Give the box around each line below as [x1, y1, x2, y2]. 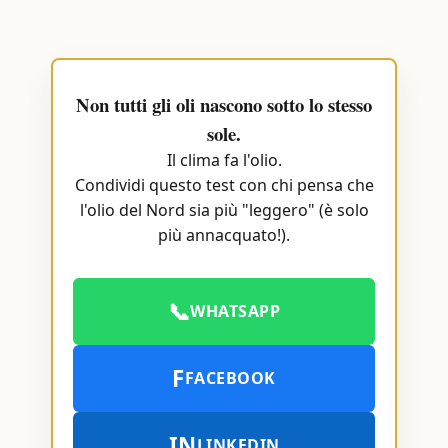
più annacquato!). [158, 224, 290, 246]
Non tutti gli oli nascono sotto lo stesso [76, 91, 372, 118]
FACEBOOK [184, 367, 276, 389]
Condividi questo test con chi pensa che [74, 174, 374, 196]
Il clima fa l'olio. [166, 149, 282, 171]
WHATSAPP [190, 300, 281, 322]
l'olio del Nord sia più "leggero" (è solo [79, 199, 369, 221]
